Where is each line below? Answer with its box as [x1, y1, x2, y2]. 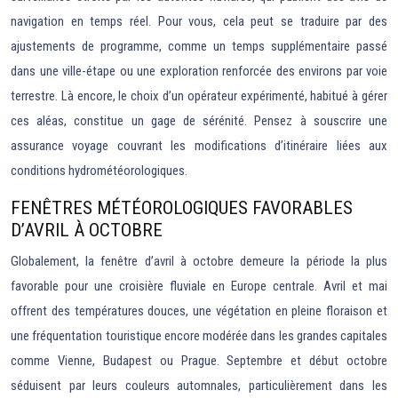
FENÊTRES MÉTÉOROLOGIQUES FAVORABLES [11, 197, 353, 219]
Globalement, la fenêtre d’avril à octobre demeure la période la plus [11, 253, 387, 270]
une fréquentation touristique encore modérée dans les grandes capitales [11, 328, 387, 345]
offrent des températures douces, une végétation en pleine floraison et [11, 303, 387, 320]
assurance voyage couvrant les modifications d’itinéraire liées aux [11, 138, 387, 155]
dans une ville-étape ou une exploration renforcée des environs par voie [11, 63, 387, 80]
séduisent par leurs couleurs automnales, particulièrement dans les [11, 378, 387, 394]
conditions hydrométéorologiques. [11, 163, 187, 179]
